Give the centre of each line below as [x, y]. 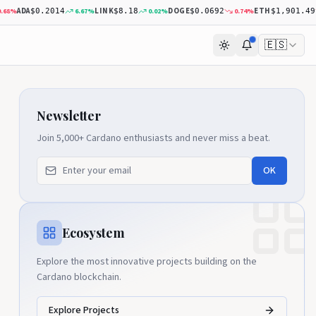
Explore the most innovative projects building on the [146, 262]
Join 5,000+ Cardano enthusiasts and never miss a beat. [153, 138]
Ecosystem [93, 233]
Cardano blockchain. [79, 277]
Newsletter [68, 116]
